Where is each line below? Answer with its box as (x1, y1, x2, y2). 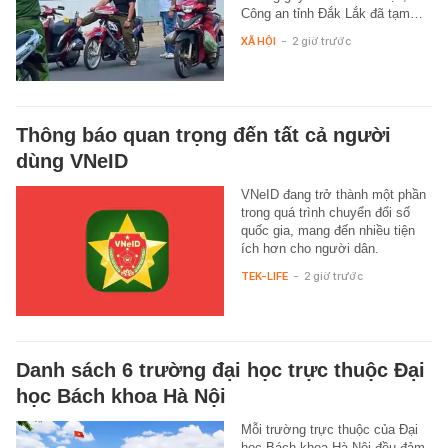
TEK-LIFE (240, 268, 288, 283)
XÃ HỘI (240, 33, 276, 48)
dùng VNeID (16, 149, 128, 172)
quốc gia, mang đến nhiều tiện (240, 222, 415, 238)
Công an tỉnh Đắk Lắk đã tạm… (240, 5, 423, 21)
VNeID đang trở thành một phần (240, 186, 426, 202)
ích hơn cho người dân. (240, 240, 379, 256)
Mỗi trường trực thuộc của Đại (240, 421, 418, 437)
